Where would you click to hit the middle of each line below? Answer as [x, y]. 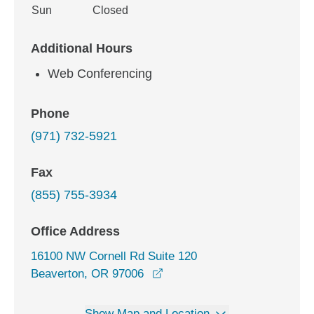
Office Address [75, 231]
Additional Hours [82, 48]
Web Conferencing [100, 74]
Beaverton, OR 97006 [87, 274]
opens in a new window [223, 273]
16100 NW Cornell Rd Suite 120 [114, 256]
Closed [110, 10]
